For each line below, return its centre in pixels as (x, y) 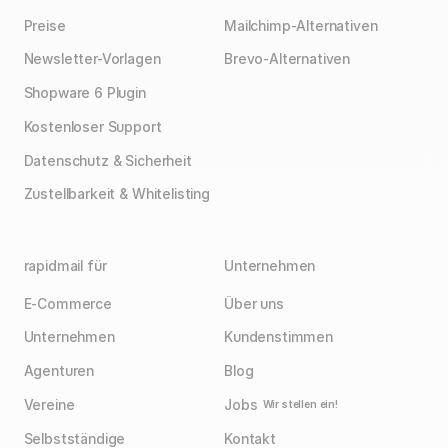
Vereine (49, 404)
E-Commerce (67, 303)
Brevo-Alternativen (287, 59)
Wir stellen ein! (300, 404)
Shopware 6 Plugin (84, 93)
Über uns (254, 303)
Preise (44, 25)
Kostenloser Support (92, 126)
